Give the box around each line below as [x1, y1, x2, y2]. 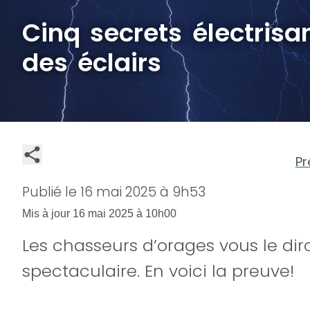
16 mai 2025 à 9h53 [80, 182, 206, 201]
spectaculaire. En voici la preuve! [22, 259, 294, 282]
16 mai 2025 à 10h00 [73, 206, 176, 219]
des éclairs [22, 45, 162, 81]
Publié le [22, 182, 80, 201]
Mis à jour [22, 206, 73, 219]
